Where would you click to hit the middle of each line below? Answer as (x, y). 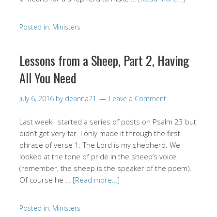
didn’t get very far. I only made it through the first (100, 133)
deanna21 (81, 98)
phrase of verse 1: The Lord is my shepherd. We (100, 145)
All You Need (48, 77)
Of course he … (46, 179)
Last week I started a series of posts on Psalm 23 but (108, 121)
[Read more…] (96, 179)
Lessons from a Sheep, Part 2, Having (104, 60)
